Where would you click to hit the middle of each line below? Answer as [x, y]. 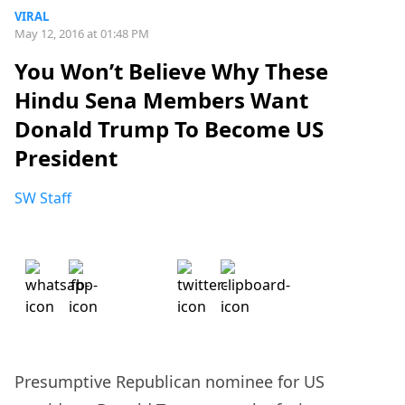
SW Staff [43, 198]
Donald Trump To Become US [169, 129]
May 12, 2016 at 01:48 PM [82, 33]
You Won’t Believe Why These [171, 71]
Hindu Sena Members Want [161, 100]
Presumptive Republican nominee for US [170, 382]
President [66, 158]
